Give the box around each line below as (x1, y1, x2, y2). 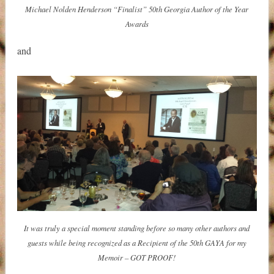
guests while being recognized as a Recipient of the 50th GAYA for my (27, 237, 246, 248)
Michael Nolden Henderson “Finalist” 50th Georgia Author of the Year (25, 3, 249, 14)
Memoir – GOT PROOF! (98, 251, 176, 262)
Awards (125, 18, 149, 29)
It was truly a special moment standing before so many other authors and (24, 222, 250, 233)
